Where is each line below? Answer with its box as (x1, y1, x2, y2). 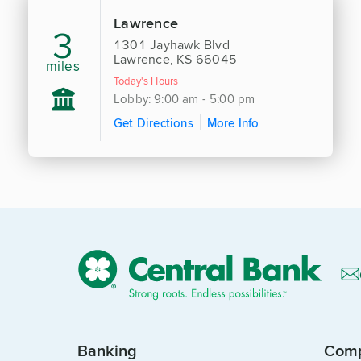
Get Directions (114, 114, 193, 131)
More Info (206, 114, 259, 131)
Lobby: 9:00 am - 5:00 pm (114, 89, 255, 107)
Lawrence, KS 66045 (114, 49, 237, 68)
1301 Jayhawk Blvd (114, 35, 230, 54)
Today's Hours (114, 73, 179, 88)
